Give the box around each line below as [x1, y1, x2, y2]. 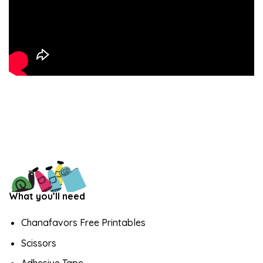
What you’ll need [9, 190, 85, 202]
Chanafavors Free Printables [21, 217, 146, 229]
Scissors [21, 237, 56, 249]
